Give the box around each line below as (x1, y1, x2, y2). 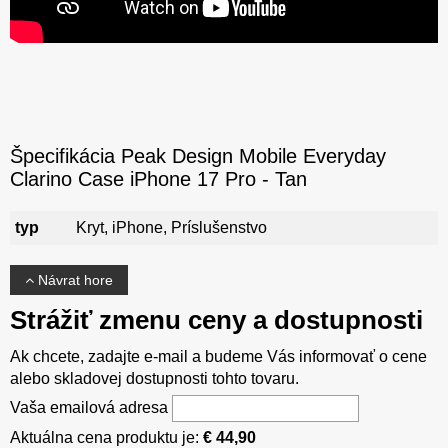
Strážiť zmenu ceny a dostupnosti (10, 305, 423, 336)
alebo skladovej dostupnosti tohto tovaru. (10, 370, 299, 388)
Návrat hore (34, 272, 113, 289)
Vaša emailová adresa (10, 399, 172, 417)
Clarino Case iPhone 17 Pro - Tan (10, 168, 307, 191)
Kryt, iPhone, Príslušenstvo (76, 219, 267, 237)
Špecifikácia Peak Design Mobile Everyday (10, 145, 386, 168)
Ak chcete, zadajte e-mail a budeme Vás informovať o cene (10, 348, 427, 366)
